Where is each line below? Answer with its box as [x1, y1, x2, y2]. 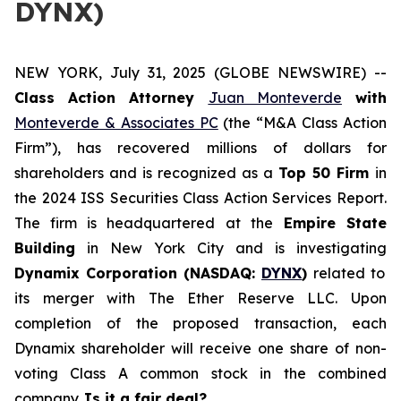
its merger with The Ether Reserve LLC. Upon [14, 289, 387, 307]
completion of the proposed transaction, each [14, 314, 387, 332]
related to [313, 264, 385, 282]
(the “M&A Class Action [218, 114, 388, 132]
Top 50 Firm [278, 164, 375, 182]
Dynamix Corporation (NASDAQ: [14, 264, 261, 282]
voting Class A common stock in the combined [14, 364, 387, 382]
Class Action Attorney [14, 89, 209, 107]
